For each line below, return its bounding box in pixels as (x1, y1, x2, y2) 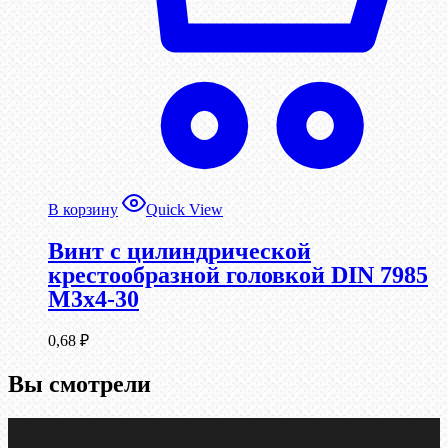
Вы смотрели (8, 371, 151, 398)
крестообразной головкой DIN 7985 (48, 262, 428, 289)
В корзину (48, 201, 118, 219)
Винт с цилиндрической (48, 238, 311, 265)
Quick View (146, 201, 223, 219)
